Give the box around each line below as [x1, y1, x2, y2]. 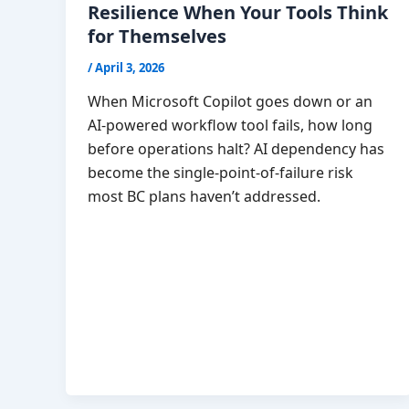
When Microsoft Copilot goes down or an [88, 91, 372, 112]
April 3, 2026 [95, 58, 164, 76]
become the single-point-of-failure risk [88, 163, 353, 184]
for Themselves [88, 23, 226, 48]
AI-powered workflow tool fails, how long [88, 115, 372, 136]
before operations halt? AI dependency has [88, 139, 384, 160]
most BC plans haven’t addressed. [88, 186, 320, 207]
